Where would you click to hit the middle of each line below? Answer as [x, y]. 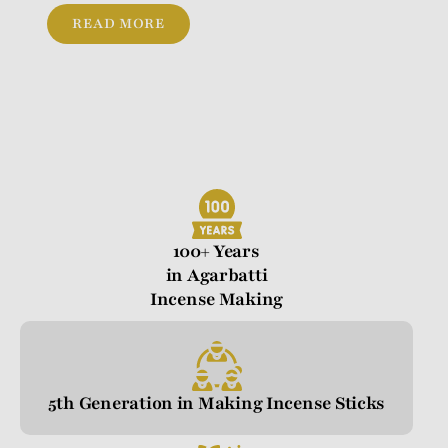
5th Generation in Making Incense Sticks [216, 403]
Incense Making [216, 299]
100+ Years [216, 251]
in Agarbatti [216, 275]
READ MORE [119, 24]
